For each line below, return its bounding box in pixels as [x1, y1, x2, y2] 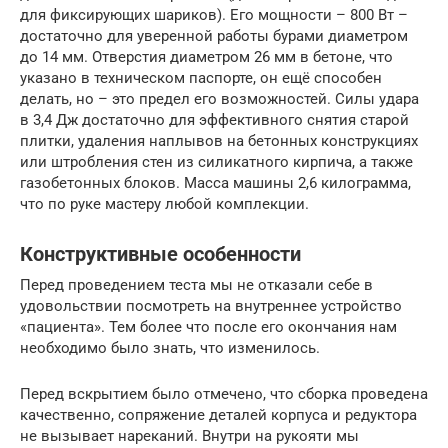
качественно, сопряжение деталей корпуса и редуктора [20, 405, 417, 424]
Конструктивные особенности [20, 242, 301, 266]
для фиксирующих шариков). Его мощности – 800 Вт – [20, 5, 408, 24]
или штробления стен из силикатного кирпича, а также [20, 152, 413, 171]
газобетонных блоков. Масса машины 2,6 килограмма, [20, 173, 411, 192]
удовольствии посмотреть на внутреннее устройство [20, 296, 402, 315]
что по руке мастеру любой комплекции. [20, 194, 309, 213]
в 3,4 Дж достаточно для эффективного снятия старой [20, 110, 409, 129]
